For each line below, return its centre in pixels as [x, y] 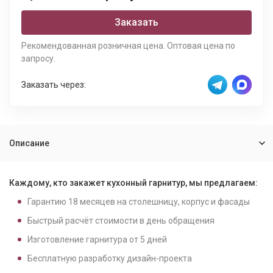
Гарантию [48, 202]
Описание [29, 143]
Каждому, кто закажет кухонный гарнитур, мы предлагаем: [133, 183]
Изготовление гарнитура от [84, 239]
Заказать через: [54, 84]
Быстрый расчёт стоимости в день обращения [121, 221]
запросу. [38, 58]
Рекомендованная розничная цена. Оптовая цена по [128, 46]
